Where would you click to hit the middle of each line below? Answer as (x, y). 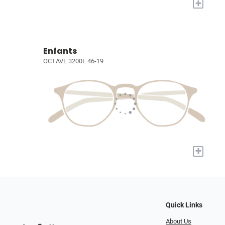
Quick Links (184, 205)
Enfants (60, 51)
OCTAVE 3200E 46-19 (73, 61)
